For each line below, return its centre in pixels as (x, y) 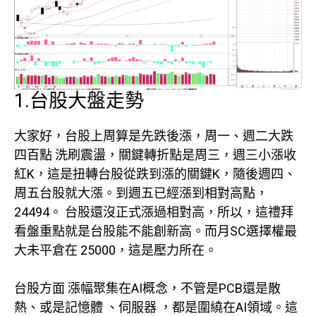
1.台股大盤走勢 (79, 101)
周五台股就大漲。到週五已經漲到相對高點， (141, 193)
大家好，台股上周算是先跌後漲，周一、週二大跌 (154, 135)
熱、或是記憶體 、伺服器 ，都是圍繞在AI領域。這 (156, 307)
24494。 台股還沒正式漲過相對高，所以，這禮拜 (154, 212)
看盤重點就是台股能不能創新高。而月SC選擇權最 (156, 231)
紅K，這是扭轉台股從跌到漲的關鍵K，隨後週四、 (155, 174)
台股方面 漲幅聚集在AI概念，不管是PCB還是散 (147, 288)
